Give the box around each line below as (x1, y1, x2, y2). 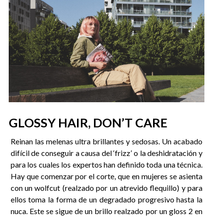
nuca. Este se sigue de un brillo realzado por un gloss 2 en (10, 206, 203, 216)
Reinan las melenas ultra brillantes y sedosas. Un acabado (10, 136, 203, 146)
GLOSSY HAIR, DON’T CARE (8, 115, 168, 130)
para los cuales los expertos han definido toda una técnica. (10, 159, 203, 169)
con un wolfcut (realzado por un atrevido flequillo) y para (10, 183, 203, 192)
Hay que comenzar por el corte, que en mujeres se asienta (10, 171, 203, 181)
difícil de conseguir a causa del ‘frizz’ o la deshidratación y (10, 148, 203, 157)
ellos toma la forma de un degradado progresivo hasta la (10, 194, 203, 204)
